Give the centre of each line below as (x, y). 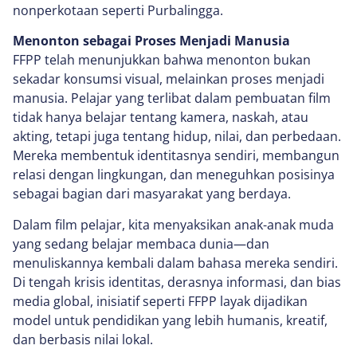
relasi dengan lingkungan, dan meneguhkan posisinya (174, 175)
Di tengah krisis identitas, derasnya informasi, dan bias (177, 282)
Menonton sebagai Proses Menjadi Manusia (151, 41)
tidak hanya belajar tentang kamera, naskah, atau (161, 118)
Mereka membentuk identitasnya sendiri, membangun (176, 156)
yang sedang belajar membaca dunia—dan (141, 243)
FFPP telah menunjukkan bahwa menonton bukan (162, 60)
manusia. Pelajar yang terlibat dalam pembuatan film (172, 98)
